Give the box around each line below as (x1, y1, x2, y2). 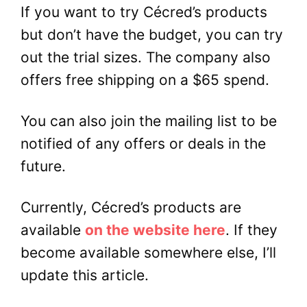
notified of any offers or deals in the (21, 135, 266, 153)
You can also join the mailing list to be (21, 112, 277, 130)
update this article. (21, 267, 153, 284)
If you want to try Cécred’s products (21, 3, 267, 21)
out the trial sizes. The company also (21, 48, 271, 66)
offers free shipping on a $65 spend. (21, 71, 269, 88)
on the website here (85, 221, 225, 239)
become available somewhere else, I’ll (21, 244, 276, 262)
